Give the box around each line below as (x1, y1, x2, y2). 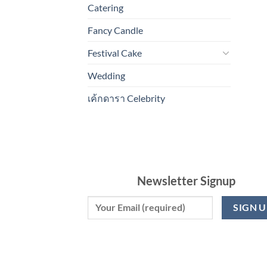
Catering (88, 1, 123, 13)
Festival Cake (88, 46, 142, 58)
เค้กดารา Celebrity (88, 92, 165, 104)
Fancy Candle (88, 24, 143, 36)
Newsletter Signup (136, 173, 235, 188)
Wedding (88, 69, 125, 81)
